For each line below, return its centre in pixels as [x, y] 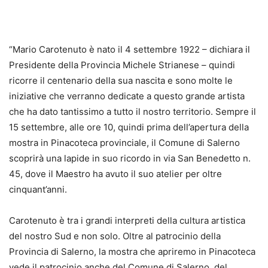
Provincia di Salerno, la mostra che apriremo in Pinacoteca [132, 251]
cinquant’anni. [38, 189]
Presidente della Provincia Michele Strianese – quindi [122, 65]
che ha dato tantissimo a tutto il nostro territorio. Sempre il [133, 111]
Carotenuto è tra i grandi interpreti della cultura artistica [127, 220]
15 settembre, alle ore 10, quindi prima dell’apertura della [129, 127]
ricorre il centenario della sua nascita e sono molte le [121, 80]
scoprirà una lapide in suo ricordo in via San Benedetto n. [130, 158]
